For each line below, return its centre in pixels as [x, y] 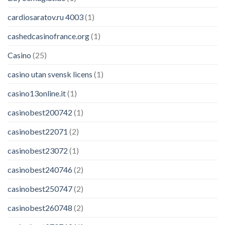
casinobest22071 [38, 131]
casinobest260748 [40, 207]
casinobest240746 [40, 169]
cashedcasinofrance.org [48, 36]
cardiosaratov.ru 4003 [45, 17]
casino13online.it [37, 93]
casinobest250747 [40, 188]
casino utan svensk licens [50, 74]
